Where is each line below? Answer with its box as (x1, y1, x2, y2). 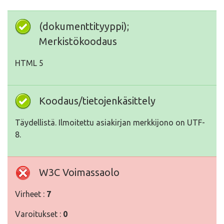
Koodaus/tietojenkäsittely (39, 95, 155, 107)
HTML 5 (15, 58, 43, 68)
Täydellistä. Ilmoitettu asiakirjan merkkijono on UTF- (15, 118, 205, 127)
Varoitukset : (15, 209, 63, 219)
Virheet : (15, 189, 46, 199)
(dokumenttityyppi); (39, 20, 129, 32)
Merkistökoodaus (39, 35, 117, 47)
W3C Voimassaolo (39, 166, 119, 178)
